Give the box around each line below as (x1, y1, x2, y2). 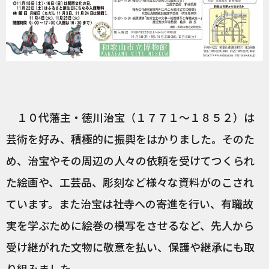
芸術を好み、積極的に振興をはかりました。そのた (6, 130, 255, 147)
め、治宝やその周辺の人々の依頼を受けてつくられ (6, 152, 255, 168)
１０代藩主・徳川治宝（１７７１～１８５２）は (6, 109, 255, 125)
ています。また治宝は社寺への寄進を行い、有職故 (6, 195, 253, 211)
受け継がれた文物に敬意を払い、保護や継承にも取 (6, 238, 255, 255)
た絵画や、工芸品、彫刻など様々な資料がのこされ (6, 174, 254, 190)
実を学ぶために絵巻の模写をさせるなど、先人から (6, 217, 254, 233)
